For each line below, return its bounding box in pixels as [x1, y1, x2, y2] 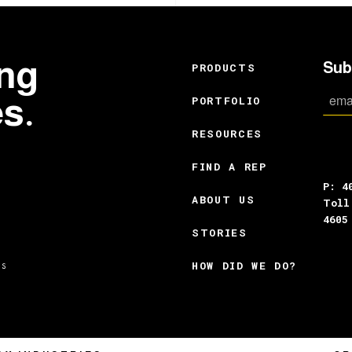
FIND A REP [191, 159, 267, 174]
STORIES [191, 225, 247, 240]
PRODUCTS [191, 60, 256, 75]
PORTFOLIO [191, 93, 261, 108]
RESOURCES [191, 126, 262, 141]
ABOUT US [191, 192, 255, 207]
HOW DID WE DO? [191, 258, 298, 273]
